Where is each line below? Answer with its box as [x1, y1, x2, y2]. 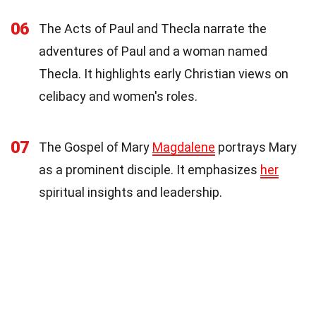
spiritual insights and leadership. [39, 185, 222, 200]
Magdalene [152, 140, 215, 155]
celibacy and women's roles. [39, 89, 197, 104]
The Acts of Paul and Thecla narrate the [39, 21, 267, 37]
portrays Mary [215, 140, 297, 155]
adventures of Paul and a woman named [39, 44, 267, 59]
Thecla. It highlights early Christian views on [39, 66, 288, 82]
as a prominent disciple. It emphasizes [39, 162, 260, 178]
